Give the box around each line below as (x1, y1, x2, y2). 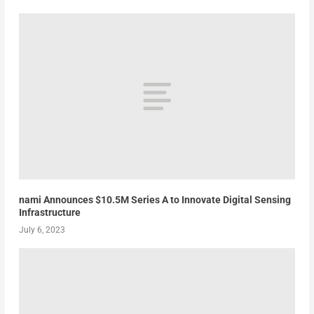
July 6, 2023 (18, 224, 65, 235)
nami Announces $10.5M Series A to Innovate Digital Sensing (18, 193, 291, 205)
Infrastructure (18, 206, 81, 218)
